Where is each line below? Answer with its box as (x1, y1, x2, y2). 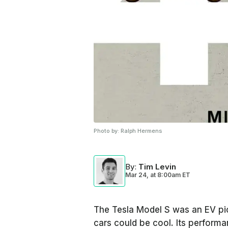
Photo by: (94, 127, 121, 134)
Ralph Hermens (121, 127, 162, 134)
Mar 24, (125, 171, 150, 179)
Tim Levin (138, 162, 176, 172)
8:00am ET (156, 171, 190, 179)
